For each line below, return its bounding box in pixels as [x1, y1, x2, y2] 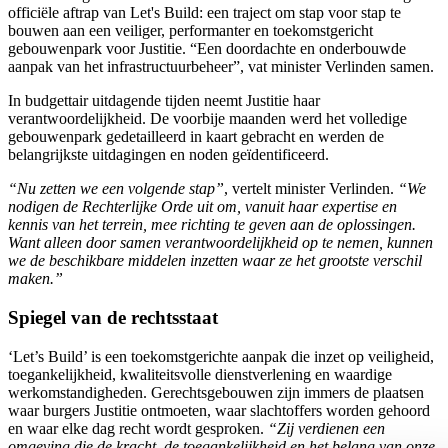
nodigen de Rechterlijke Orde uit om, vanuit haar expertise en [8, 198, 397, 216]
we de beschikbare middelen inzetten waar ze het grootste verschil [8, 252, 422, 270]
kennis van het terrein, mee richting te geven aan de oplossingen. [8, 216, 416, 234]
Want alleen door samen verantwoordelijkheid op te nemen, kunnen [8, 234, 433, 252]
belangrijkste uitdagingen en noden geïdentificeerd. [8, 146, 329, 164]
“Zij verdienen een [268, 419, 385, 437]
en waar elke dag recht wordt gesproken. [8, 419, 264, 437]
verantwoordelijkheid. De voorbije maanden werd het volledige [8, 110, 407, 128]
